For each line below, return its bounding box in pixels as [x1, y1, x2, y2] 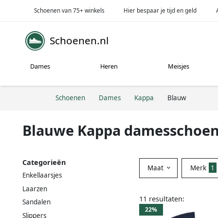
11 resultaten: [139, 194, 184, 203]
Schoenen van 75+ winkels [34, 6, 105, 14]
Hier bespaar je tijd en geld [124, 6, 197, 14]
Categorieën [22, 157, 66, 167]
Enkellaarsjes [22, 170, 62, 180]
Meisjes [168, 62, 190, 71]
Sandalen [22, 198, 51, 207]
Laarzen [22, 184, 47, 193]
